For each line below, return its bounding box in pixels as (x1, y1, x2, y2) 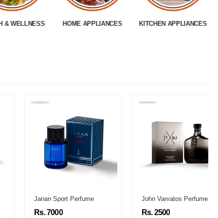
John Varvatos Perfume (120, 195, 187, 203)
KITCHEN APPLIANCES (139, 19, 207, 27)
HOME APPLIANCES (62, 19, 122, 27)
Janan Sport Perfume (13, 195, 73, 203)
